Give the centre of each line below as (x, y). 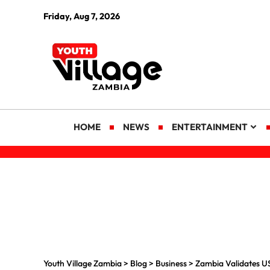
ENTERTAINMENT (210, 127)
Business (171, 263)
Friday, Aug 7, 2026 (82, 16)
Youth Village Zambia (83, 263)
